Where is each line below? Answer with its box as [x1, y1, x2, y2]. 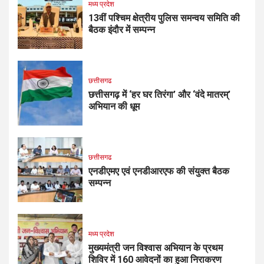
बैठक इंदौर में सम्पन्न [88, 24, 155, 36]
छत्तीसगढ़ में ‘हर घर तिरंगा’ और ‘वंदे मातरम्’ [88, 89, 230, 101]
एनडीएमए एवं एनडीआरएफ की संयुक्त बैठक [88, 166, 229, 177]
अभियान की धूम [88, 101, 140, 113]
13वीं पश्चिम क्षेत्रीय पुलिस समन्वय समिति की [88, 12, 240, 24]
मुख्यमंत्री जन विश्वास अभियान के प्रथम [88, 242, 223, 254]
